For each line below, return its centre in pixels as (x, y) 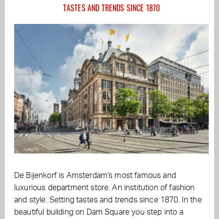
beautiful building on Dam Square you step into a (99, 212)
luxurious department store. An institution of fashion (105, 188)
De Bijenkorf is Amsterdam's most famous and (95, 176)
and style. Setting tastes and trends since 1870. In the (108, 200)
